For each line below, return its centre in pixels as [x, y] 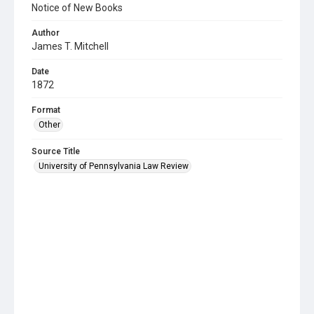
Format [46, 110]
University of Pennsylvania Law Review [114, 166]
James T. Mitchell [70, 46]
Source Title [56, 151]
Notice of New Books [77, 7]
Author [46, 33]
